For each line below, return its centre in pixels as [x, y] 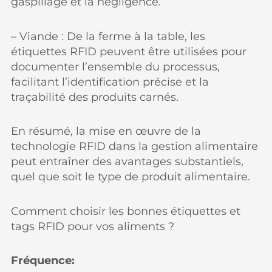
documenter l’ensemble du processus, [116, 66]
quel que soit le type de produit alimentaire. [131, 177]
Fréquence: [43, 260]
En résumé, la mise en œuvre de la [106, 131]
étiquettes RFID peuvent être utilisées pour [129, 51]
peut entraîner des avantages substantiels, [127, 161]
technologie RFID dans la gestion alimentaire [135, 146]
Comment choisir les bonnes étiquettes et [126, 211]
